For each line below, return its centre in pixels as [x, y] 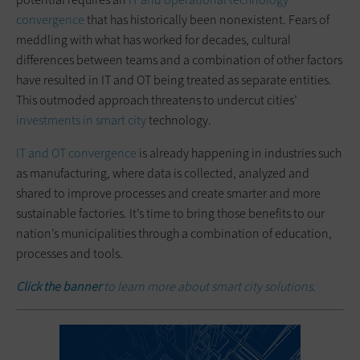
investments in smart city [81, 120]
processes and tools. [70, 253]
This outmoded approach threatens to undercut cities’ [157, 100]
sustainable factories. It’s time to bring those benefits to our [170, 213]
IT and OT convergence [76, 153]
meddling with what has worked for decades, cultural [153, 39]
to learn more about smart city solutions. [210, 286]
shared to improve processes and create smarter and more [168, 193]
